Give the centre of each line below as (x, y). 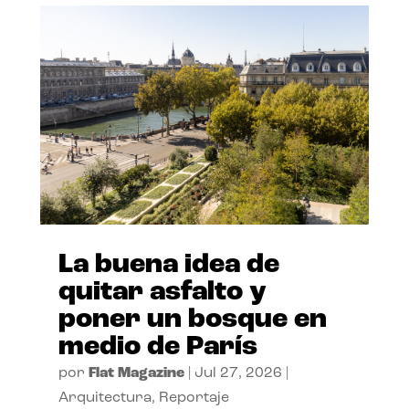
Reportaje (194, 399)
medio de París (157, 348)
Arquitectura (105, 399)
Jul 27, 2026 (238, 374)
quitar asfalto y (162, 293)
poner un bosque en (192, 320)
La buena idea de (168, 266)
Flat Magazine (136, 374)
